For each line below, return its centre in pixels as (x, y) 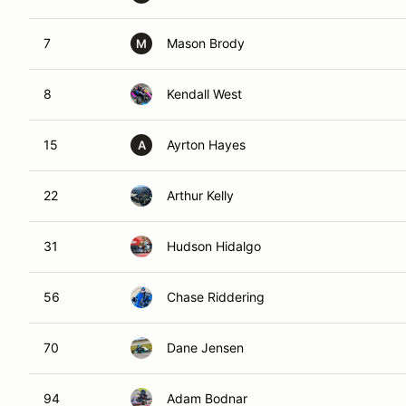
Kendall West (204, 94)
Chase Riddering (216, 297)
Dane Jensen (205, 348)
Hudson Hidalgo (214, 246)
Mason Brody (206, 43)
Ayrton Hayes (206, 145)
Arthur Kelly (200, 195)
